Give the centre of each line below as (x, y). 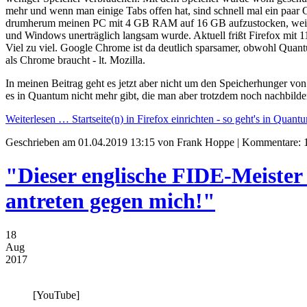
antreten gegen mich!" (110, 201)
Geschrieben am (42, 142)
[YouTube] (56, 295)
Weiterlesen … (37, 119)
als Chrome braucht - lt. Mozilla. (75, 60)
